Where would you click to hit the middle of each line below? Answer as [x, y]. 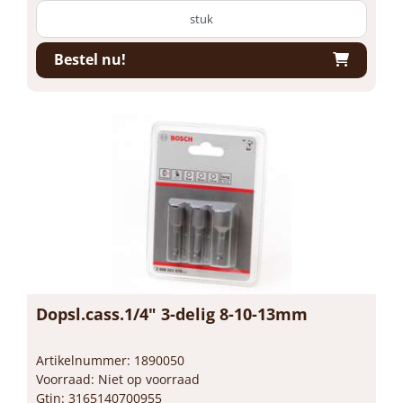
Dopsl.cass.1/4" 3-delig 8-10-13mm [172, 313]
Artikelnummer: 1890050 [110, 360]
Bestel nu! [90, 59]
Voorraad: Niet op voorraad [118, 379]
